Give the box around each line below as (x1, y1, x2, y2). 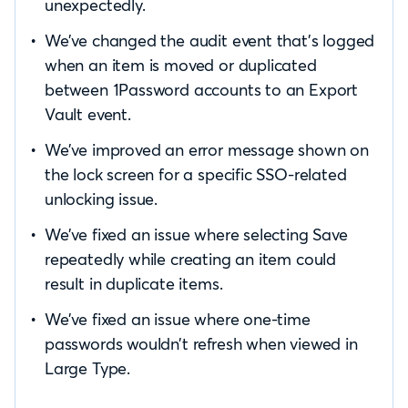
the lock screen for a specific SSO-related (45, 164, 347, 185)
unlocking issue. (45, 189, 158, 209)
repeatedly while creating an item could (45, 249, 336, 270)
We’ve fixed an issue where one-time (45, 309, 311, 330)
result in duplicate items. (45, 273, 223, 294)
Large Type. (45, 358, 131, 379)
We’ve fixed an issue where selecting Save (45, 224, 348, 245)
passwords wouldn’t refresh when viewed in (45, 333, 358, 354)
